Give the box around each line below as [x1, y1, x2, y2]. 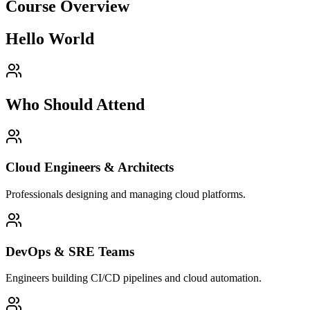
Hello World [6, 29, 94, 48]
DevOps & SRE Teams [6, 244, 134, 259]
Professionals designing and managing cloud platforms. [6, 188, 246, 201]
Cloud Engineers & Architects [6, 160, 174, 175]
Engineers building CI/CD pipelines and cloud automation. [6, 272, 262, 284]
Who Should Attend [6, 95, 145, 113]
